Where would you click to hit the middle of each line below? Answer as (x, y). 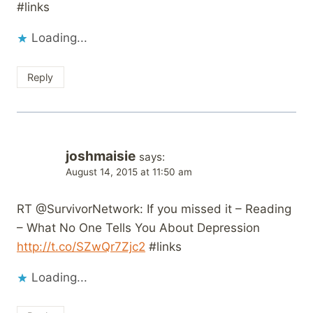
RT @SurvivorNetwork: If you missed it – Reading (154, 209)
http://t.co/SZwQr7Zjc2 (81, 246)
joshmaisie (101, 156)
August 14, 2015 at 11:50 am (129, 172)
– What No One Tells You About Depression (138, 227)
